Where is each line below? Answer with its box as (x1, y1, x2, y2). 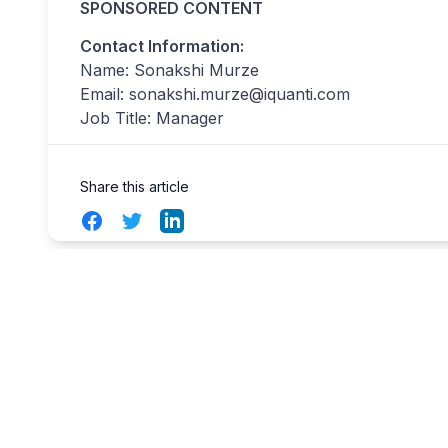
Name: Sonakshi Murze (80, 60, 259, 80)
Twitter (119, 210, 171, 230)
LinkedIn (159, 210, 223, 230)
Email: (80, 84, 129, 104)
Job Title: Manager (80, 108, 224, 128)
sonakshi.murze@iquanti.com (129, 84, 350, 104)
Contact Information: (80, 36, 244, 56)
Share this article (80, 178, 189, 195)
